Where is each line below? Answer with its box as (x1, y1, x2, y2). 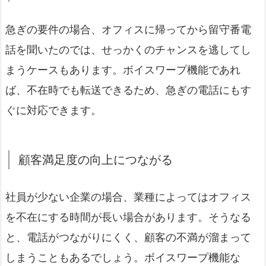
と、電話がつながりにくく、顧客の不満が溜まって (5, 231, 251, 244)
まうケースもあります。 (5, 64, 123, 77)
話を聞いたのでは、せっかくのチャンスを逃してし (5, 43, 251, 56)
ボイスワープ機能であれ (123, 64, 240, 77)
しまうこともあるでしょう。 (5, 251, 144, 264)
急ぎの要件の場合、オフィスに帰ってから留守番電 (5, 23, 251, 36)
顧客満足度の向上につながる (18, 152, 173, 167)
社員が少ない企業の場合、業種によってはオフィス (5, 191, 251, 204)
